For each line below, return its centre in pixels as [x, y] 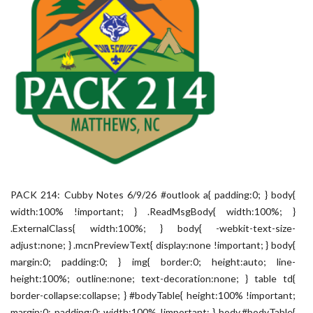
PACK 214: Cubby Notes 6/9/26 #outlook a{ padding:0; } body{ [153, 195]
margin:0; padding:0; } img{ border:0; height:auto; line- [153, 262]
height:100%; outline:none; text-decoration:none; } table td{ [153, 278]
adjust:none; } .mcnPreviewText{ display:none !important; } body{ [153, 245]
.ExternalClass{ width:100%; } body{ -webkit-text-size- [153, 228]
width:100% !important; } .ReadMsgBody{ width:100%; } [153, 211]
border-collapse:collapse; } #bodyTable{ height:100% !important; [153, 295]
